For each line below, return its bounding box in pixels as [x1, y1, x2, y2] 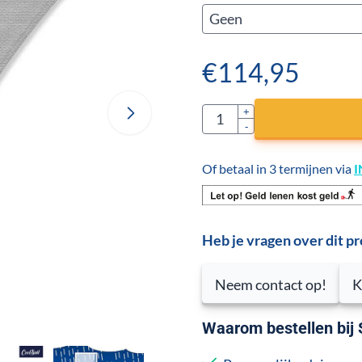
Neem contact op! [214, 275, 326, 293]
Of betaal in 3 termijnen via [201, 160, 354, 176]
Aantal [200, 104, 243, 123]
